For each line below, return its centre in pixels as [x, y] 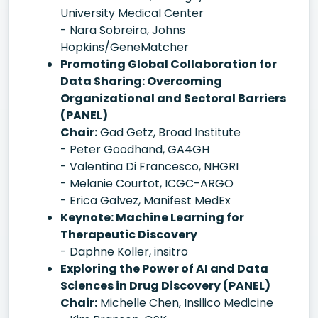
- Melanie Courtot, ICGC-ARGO [147, 183]
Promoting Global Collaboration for [169, 64]
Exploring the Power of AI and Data [164, 269]
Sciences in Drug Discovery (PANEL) [165, 286]
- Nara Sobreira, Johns [123, 30]
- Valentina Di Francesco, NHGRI [149, 166]
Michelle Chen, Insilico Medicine [185, 303]
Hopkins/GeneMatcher [125, 47]
